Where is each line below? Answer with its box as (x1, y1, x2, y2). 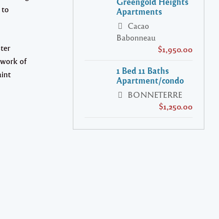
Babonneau (116, 32, 155, 43)
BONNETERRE (126, 89, 183, 100)
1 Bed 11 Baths (116, 65, 169, 76)
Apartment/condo (116, 75, 184, 86)
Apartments (116, 6, 162, 17)
